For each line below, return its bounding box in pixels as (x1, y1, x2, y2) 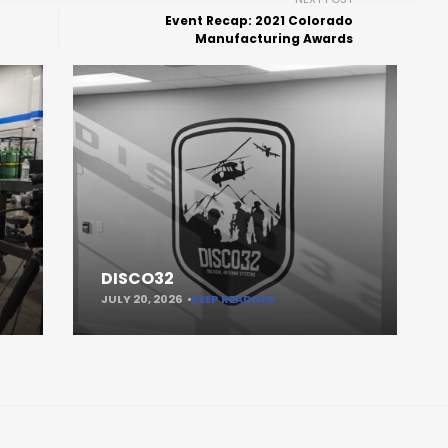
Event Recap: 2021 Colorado (165, 12, 354, 29)
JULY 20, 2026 (101, 291, 184, 308)
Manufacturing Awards (195, 30, 354, 47)
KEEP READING (191, 291, 276, 308)
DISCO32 (101, 267, 175, 291)
